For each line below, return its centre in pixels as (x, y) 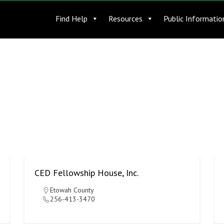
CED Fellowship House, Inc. (86, 173)
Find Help (71, 18)
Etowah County (72, 190)
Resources (125, 18)
